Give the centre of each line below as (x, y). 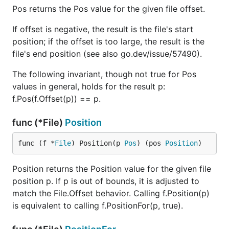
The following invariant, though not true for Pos (104, 74)
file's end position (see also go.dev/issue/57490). (107, 54)
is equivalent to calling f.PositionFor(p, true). (98, 205)
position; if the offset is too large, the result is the (108, 41)
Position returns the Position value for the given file (112, 169)
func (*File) (39, 122)
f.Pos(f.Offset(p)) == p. (56, 99)
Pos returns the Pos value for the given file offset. (109, 9)
